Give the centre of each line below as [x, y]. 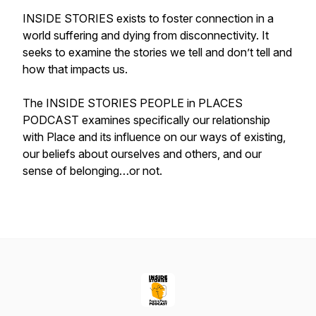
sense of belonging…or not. [94, 171]
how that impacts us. [77, 69]
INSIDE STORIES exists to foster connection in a [148, 18]
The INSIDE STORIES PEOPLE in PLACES [133, 103]
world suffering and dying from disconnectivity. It [146, 35]
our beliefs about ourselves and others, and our [142, 154]
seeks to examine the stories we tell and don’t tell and [157, 52]
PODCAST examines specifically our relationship [146, 120]
